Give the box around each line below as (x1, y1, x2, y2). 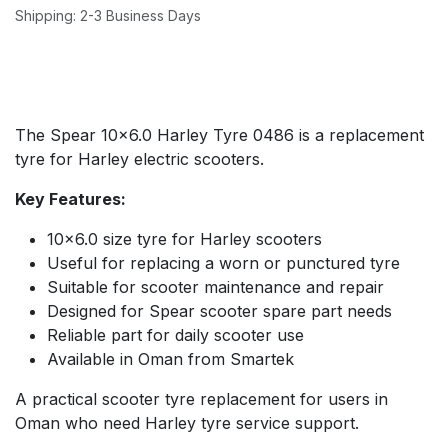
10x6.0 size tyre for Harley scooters (47, 228, 322, 249)
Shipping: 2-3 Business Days (15, 6, 201, 24)
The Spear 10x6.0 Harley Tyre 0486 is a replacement (15, 124, 424, 145)
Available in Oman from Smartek (47, 348, 294, 369)
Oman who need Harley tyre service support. (15, 412, 359, 433)
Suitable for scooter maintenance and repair (47, 276, 384, 297)
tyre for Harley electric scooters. (15, 148, 264, 169)
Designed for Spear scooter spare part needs (47, 300, 392, 321)
